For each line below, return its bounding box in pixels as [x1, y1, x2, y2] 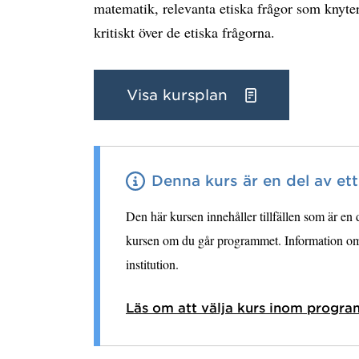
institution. [126, 255, 179, 272]
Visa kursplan [127, 85, 232, 103]
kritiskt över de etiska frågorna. [94, 22, 275, 42]
